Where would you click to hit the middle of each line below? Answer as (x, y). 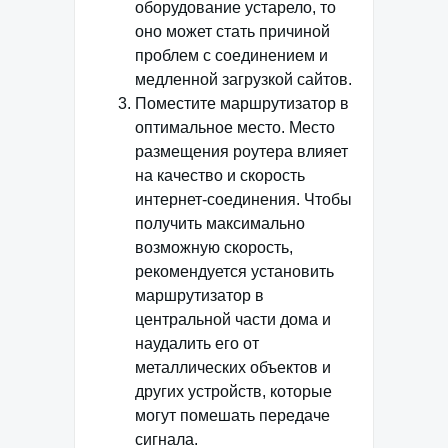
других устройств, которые (233, 391)
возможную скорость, (214, 247)
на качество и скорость (220, 175)
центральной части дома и (233, 319)
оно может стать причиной (232, 31)
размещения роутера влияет (241, 151)
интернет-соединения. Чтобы (243, 199)
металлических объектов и (233, 367)
